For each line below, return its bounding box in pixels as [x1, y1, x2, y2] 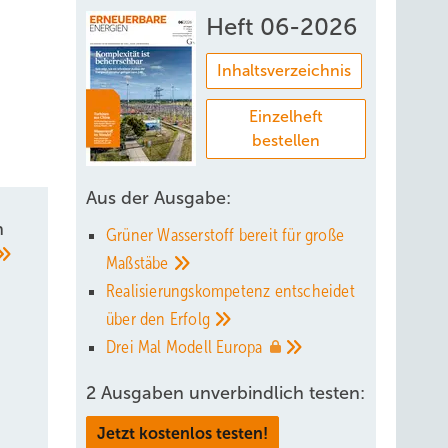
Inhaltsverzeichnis [217, 62, 351, 79]
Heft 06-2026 [206, 14, 357, 40]
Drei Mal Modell [106, 337, 217, 357]
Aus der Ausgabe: [86, 188, 231, 208]
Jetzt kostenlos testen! [97, 425, 268, 442]
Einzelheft [249, 108, 323, 125]
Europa [216, 337, 267, 357]
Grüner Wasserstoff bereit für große [106, 225, 344, 245]
